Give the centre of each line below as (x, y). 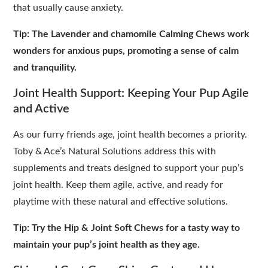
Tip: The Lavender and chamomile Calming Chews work (132, 34)
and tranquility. (45, 67)
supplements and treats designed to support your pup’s (129, 168)
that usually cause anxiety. (68, 7)
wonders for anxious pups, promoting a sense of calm (126, 51)
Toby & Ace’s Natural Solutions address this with (115, 151)
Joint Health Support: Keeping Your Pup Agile (131, 93)
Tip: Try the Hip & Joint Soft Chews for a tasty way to (127, 228)
